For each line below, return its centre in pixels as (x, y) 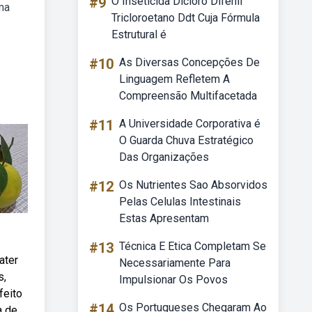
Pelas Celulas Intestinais (180, 202)
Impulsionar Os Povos (173, 280)
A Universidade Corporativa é (190, 124)
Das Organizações (164, 157)
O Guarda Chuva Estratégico (186, 140)
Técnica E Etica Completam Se (193, 246)
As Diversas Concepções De (189, 62)
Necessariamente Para (175, 263)
